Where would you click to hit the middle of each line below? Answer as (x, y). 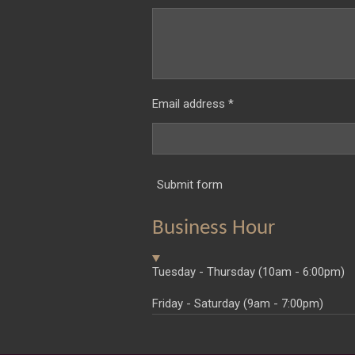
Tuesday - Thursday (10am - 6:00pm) (248, 272)
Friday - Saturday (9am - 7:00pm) (238, 304)
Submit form (190, 184)
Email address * (193, 103)
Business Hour (214, 229)
